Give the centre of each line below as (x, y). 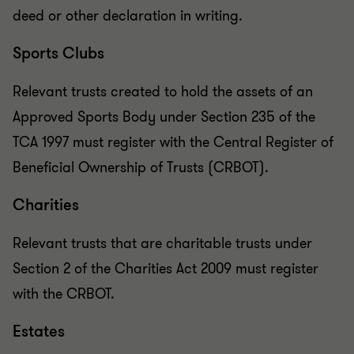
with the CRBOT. (64, 294)
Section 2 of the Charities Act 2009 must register (166, 269)
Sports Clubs (58, 54)
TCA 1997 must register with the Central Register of (173, 143)
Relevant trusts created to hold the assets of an (163, 92)
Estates (39, 332)
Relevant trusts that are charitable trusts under (162, 244)
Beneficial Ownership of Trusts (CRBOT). (141, 168)
